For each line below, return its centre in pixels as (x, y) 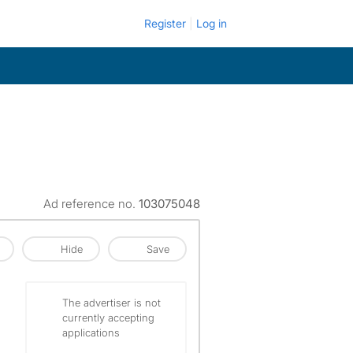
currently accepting (108, 318)
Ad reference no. (91, 204)
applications (91, 333)
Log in (212, 23)
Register (165, 23)
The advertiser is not (111, 303)
